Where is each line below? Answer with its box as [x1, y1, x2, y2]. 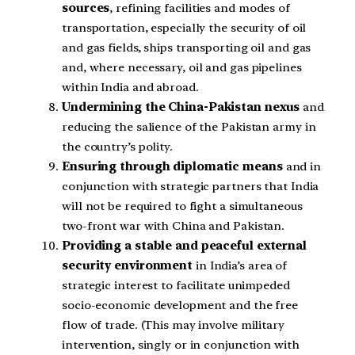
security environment [62, 258, 193, 273]
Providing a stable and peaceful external [62, 238, 307, 253]
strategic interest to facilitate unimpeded [62, 277, 290, 292]
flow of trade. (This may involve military [62, 317, 284, 332]
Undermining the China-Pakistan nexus [62, 99, 300, 114]
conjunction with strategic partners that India [62, 178, 319, 193]
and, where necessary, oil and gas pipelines [62, 59, 302, 74]
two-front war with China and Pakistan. [62, 218, 285, 233]
